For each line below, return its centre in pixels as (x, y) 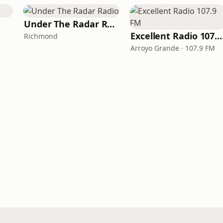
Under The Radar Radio (111, 24)
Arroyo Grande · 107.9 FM (173, 48)
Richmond (41, 36)
